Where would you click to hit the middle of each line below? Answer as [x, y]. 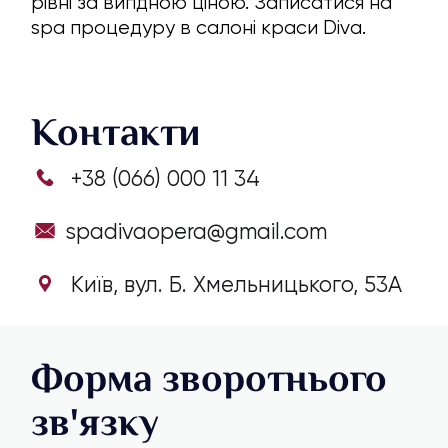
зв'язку [95, 422]
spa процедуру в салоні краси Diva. [199, 28]
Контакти [116, 131]
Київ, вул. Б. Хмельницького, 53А [234, 284]
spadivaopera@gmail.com [196, 231]
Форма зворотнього [209, 378]
